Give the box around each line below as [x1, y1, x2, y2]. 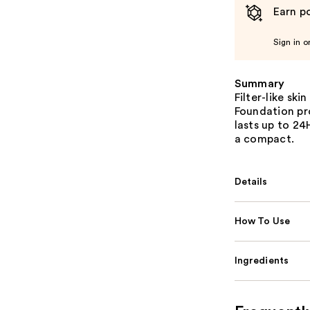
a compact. [234, 133, 295, 145]
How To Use [234, 216, 291, 226]
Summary [234, 77, 285, 89]
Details [234, 176, 268, 187]
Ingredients [234, 255, 289, 266]
